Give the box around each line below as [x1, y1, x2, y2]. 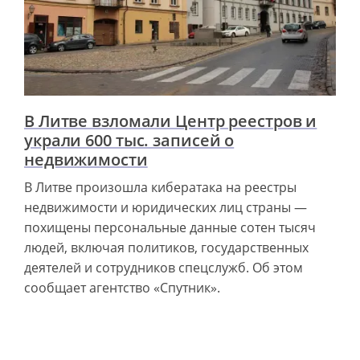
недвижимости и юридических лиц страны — [24, 198, 307, 216]
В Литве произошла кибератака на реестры [24, 178, 297, 196]
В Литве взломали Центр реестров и [24, 109, 317, 132]
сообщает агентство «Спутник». [24, 278, 220, 297]
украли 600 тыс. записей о [24, 129, 235, 151]
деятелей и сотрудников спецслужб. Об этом [24, 258, 303, 276]
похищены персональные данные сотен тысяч [24, 218, 316, 236]
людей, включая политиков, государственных [24, 238, 309, 256]
